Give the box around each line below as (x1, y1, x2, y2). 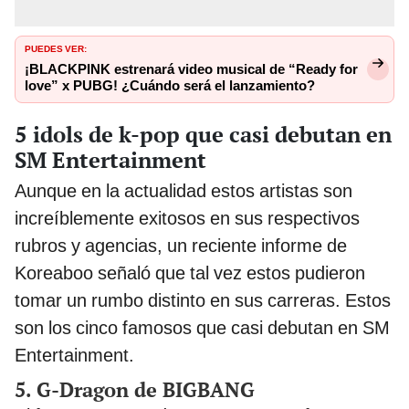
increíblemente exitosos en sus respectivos (15, 206, 360, 229)
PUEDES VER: (25, 40, 87, 56)
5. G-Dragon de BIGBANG (15, 375, 255, 403)
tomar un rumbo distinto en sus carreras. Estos (15, 288, 391, 311)
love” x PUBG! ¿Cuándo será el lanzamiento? (25, 78, 315, 95)
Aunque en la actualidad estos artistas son (15, 179, 352, 202)
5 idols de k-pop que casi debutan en (15, 119, 392, 149)
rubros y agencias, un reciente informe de (15, 234, 347, 257)
